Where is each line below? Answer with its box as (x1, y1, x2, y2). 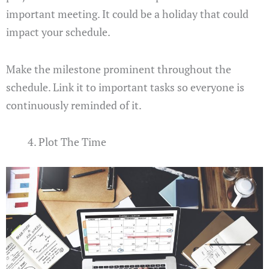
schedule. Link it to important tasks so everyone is (6, 79, 244, 94)
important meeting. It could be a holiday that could (6, 7, 249, 22)
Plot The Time (38, 134, 106, 150)
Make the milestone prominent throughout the (6, 61, 231, 76)
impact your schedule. (6, 25, 110, 40)
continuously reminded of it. (6, 97, 142, 112)
